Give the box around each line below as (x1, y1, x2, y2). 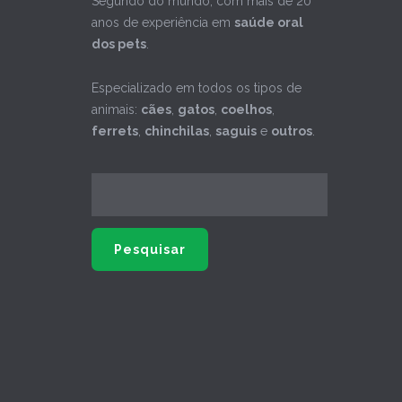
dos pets (92, 37, 146, 52)
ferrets (92, 124, 138, 139)
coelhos (221, 102, 272, 118)
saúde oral (234, 15, 303, 31)
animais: (92, 102, 141, 118)
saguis (215, 124, 257, 139)
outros (271, 124, 312, 139)
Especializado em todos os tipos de (92, 81, 301, 96)
